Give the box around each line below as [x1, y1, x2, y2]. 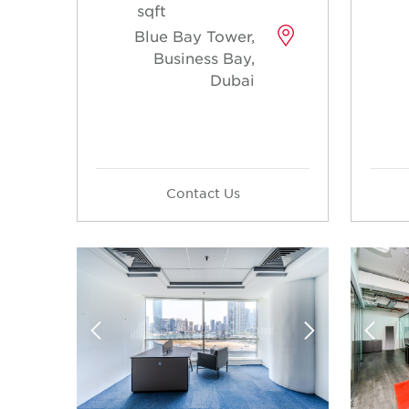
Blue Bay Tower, [134, 26, 256, 45]
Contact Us [165, 184, 240, 201]
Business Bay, [153, 47, 256, 67]
